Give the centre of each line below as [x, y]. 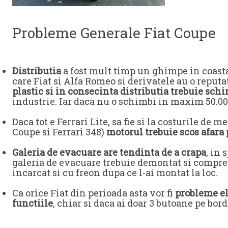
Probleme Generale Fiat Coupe [114, 33]
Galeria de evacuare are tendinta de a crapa [109, 152]
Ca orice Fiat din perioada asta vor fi [94, 193]
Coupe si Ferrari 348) [59, 132]
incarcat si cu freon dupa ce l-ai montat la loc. [115, 172]
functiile [33, 203]
